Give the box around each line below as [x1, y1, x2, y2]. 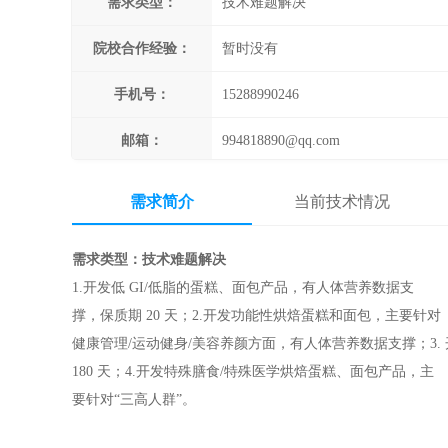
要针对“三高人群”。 [72, 392, 196, 407]
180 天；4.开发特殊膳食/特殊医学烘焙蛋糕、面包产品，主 [72, 364, 434, 379]
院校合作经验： [93, 41, 191, 56]
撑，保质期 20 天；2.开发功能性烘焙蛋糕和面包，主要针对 [72, 308, 441, 323]
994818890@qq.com [222, 133, 340, 148]
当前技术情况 [294, 193, 390, 210]
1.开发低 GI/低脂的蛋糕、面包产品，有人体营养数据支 [72, 280, 414, 295]
